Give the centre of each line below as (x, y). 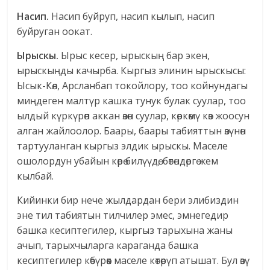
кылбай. (36, 176)
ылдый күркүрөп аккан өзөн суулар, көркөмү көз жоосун (133, 116)
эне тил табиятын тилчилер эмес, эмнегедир (123, 215)
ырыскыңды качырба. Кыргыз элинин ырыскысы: (132, 71)
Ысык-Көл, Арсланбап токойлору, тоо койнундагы (133, 86)
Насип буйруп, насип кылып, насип (132, 17)
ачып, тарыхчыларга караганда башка (108, 246)
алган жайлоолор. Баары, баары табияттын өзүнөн (132, 131)
